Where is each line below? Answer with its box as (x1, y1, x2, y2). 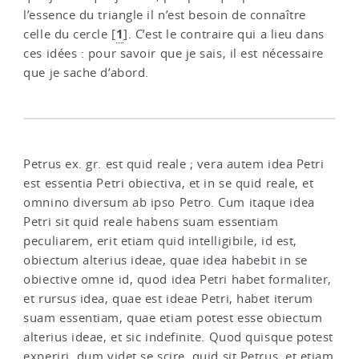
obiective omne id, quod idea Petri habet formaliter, (23, 272, 332, 288)
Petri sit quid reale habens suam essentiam (23, 214, 279, 230)
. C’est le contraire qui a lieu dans (127, 26, 325, 42)
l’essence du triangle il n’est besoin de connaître (23, 7, 306, 23)
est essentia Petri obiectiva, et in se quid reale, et (23, 175, 314, 192)
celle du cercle (23, 26, 108, 42)
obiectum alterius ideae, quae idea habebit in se (23, 252, 308, 268)
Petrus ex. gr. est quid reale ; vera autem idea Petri (23, 156, 325, 172)
